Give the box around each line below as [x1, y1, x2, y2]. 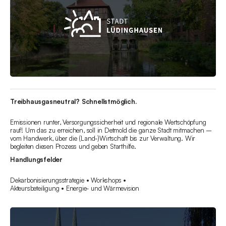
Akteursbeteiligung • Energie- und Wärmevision [10, 184, 139, 193]
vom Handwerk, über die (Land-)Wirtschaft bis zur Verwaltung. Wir [10, 134, 196, 143]
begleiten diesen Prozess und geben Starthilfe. [10, 142, 136, 151]
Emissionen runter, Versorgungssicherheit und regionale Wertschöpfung [10, 118, 206, 127]
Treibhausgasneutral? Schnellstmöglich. [10, 97, 137, 106]
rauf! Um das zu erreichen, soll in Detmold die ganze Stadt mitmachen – [10, 126, 212, 135]
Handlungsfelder [10, 155, 63, 164]
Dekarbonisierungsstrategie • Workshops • [10, 176, 126, 185]
